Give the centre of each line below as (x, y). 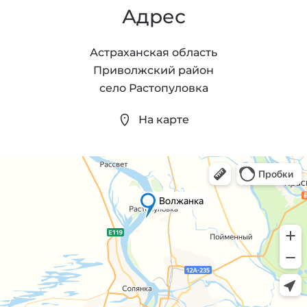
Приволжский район (153, 70)
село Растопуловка (153, 88)
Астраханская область (153, 52)
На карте (164, 120)
